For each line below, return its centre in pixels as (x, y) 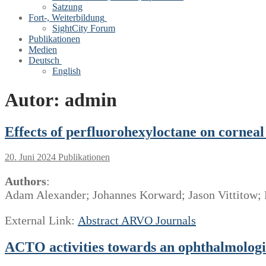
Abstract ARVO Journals (137, 220)
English (66, 71)
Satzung (67, 7)
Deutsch (44, 60)
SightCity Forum (84, 28)
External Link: (41, 220)
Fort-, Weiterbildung (66, 18)
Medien (43, 50)
